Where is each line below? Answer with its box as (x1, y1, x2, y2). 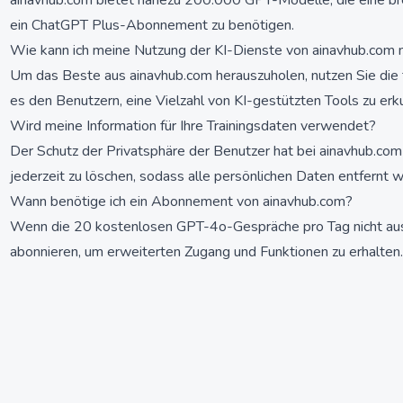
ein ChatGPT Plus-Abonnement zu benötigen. (10, 15, 294, 35)
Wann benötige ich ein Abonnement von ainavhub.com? (10, 192, 353, 211)
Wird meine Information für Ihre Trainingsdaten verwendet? (10, 116, 376, 136)
